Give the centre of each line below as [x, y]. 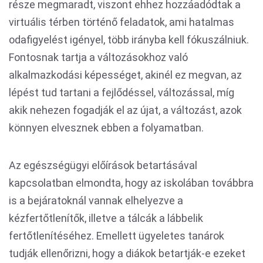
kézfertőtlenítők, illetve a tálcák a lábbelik [106, 218]
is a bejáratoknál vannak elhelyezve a [96, 200]
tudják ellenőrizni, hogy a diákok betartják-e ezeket [127, 253]
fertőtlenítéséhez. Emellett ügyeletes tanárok [117, 236]
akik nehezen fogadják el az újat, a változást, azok [125, 110]
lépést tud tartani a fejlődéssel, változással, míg [122, 92]
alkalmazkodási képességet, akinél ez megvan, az [125, 75]
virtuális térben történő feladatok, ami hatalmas [122, 22]
